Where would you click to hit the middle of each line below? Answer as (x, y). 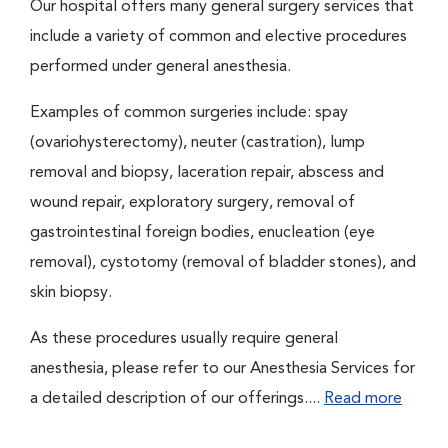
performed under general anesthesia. (160, 67)
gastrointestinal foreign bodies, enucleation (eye (202, 233)
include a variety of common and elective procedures (218, 37)
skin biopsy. (71, 293)
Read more (363, 399)
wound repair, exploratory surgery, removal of (192, 203)
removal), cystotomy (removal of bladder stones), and (223, 263)
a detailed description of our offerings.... (177, 399)
